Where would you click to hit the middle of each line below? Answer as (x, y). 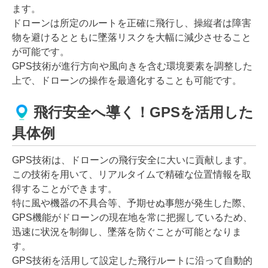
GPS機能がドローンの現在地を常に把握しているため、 (132, 217)
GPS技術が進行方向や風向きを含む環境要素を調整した (132, 66)
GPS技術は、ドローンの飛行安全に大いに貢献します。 (132, 160)
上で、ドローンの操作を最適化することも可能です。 (127, 80)
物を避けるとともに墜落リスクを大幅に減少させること (132, 37)
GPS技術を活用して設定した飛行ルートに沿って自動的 (132, 260)
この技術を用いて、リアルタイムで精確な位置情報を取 (132, 174)
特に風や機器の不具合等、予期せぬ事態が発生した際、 (132, 203)
